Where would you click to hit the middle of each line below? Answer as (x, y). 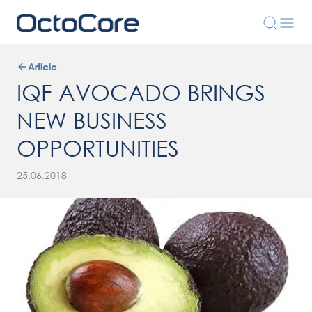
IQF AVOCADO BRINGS (141, 92)
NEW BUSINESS (92, 119)
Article (42, 67)
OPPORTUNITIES (98, 147)
